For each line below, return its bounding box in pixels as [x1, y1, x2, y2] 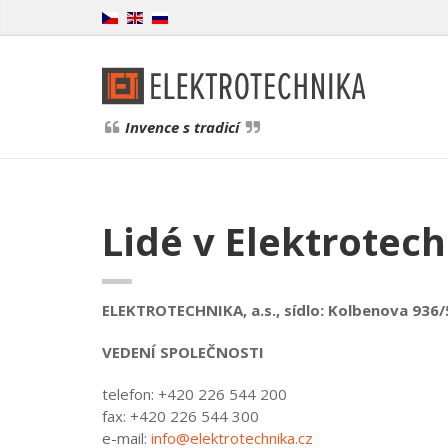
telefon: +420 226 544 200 [102, 384, 287, 405]
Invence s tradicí [121, 117, 244, 138]
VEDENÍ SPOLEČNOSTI [102, 342, 264, 363]
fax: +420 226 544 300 [102, 406, 259, 427]
